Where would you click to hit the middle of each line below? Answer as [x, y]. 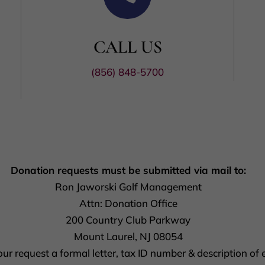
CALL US [127, 47]
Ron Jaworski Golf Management [128, 187]
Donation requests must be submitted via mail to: [128, 170]
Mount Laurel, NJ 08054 [128, 236]
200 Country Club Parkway [128, 220]
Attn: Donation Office [128, 203]
